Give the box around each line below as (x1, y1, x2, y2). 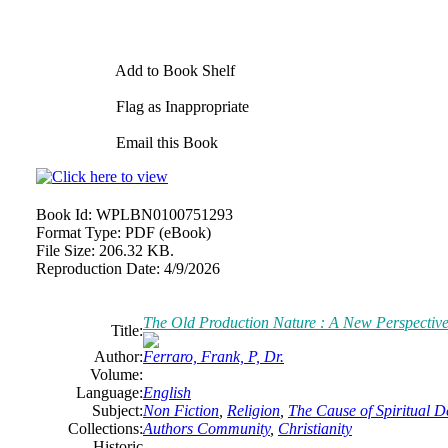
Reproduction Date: (36, 260, 160, 277)
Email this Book (112, 134, 218, 151)
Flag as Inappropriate (112, 98, 249, 115)
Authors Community (143, 420, 270, 437)
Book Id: (36, 206, 92, 223)
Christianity (278, 420, 352, 437)
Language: (76, 384, 143, 401)
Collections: (68, 420, 143, 437)
